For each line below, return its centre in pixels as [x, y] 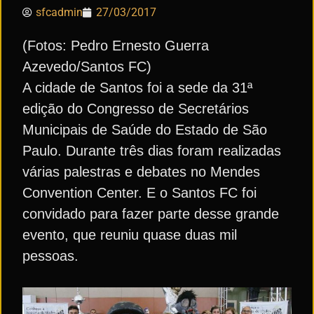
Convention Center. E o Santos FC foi [139, 193]
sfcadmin [59, 12]
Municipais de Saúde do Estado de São [145, 130]
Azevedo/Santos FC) [87, 67]
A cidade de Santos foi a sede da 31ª [137, 88]
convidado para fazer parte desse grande [151, 214]
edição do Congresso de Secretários [136, 109]
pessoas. [50, 256]
